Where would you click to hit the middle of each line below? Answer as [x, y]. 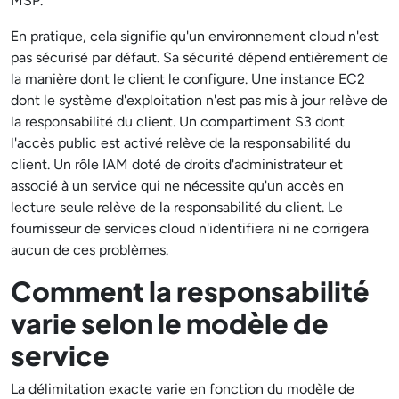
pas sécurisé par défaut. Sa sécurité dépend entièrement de [199, 57]
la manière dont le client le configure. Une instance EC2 [188, 79]
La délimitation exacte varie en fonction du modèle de [183, 389]
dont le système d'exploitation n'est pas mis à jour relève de [199, 100]
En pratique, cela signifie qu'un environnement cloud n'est [195, 36]
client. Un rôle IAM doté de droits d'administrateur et [177, 164]
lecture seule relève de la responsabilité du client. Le [177, 207]
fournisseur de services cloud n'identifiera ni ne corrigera [190, 228]
